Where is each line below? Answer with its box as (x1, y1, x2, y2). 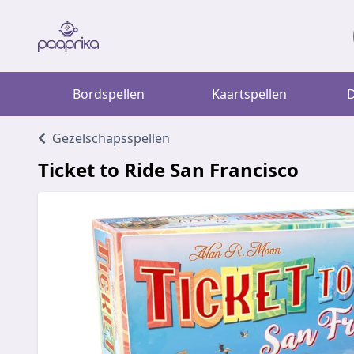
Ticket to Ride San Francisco (38, 156, 299, 183)
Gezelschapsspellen (52, 130, 170, 147)
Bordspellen (72, 85, 145, 103)
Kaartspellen (211, 85, 287, 103)
